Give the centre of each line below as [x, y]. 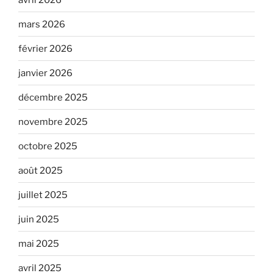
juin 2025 [39, 219]
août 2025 [41, 170]
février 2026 [45, 48]
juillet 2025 [43, 195]
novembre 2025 [53, 122]
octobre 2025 [48, 146]
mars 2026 [42, 24]
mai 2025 [39, 243]
